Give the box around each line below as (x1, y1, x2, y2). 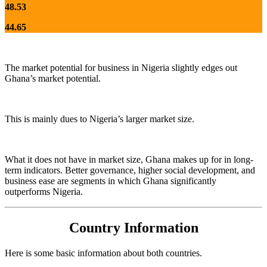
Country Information (69, 220, 198, 236)
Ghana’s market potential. (5, 73, 101, 84)
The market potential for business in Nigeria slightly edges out (5, 63, 237, 73)
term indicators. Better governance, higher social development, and (5, 165, 255, 176)
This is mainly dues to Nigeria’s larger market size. (5, 114, 194, 125)
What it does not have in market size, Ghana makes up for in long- (5, 154, 253, 165)
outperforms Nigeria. (5, 187, 83, 197)
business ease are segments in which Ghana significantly (5, 176, 216, 187)
